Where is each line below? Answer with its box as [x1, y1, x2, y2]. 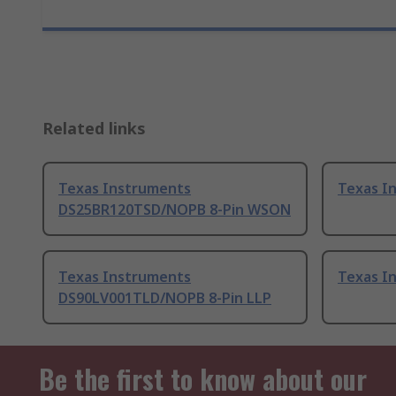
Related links [42, 118, 146, 140]
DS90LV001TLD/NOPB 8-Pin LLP [58, 288, 271, 308]
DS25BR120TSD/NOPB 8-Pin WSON [58, 200, 291, 220]
